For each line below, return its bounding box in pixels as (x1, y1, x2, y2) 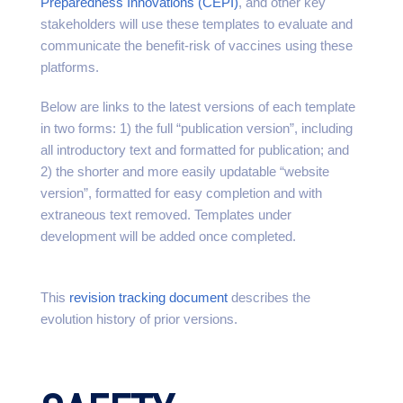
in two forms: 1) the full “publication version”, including (40, 121, 353, 136)
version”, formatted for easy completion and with (40, 185, 322, 201)
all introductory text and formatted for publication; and (40, 142, 349, 157)
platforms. (40, 59, 99, 75)
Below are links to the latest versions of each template (40, 99, 355, 114)
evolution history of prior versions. (40, 311, 241, 327)
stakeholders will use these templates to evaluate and (40, 16, 353, 31)
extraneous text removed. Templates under (40, 207, 291, 222)
